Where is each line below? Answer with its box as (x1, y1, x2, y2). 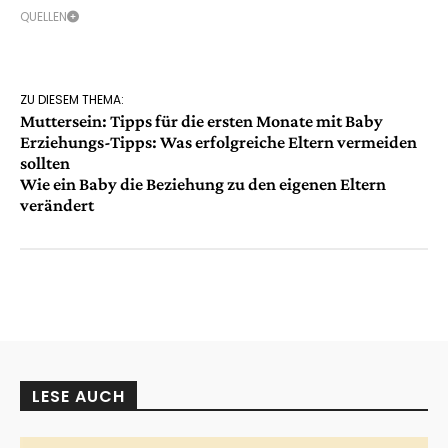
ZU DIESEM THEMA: (20, 91, 124, 109)
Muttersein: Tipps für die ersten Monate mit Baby (20, 111, 383, 132)
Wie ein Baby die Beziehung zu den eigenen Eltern (20, 174, 386, 195)
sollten (20, 153, 70, 174)
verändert (20, 195, 94, 216)
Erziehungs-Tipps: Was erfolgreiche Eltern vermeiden (20, 132, 417, 153)
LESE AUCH (32, 385, 125, 409)
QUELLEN (20, 8, 67, 26)
